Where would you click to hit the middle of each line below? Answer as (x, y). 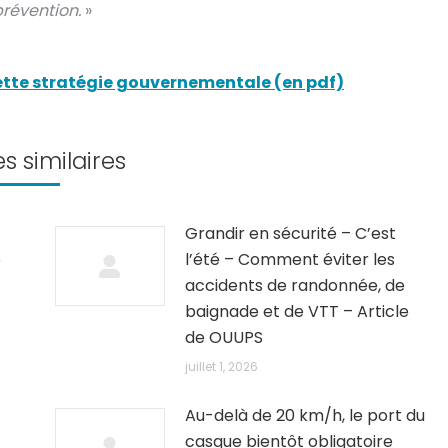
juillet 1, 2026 (222, 366)
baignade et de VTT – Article (297, 311)
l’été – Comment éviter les (290, 259)
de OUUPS (224, 337)
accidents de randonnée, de (295, 285)
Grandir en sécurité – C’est (291, 233)
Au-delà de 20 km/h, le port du (305, 415)
